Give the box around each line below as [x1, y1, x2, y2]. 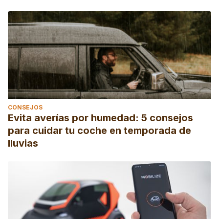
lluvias [8, 137, 38, 149]
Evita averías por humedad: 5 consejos [8, 112, 193, 124]
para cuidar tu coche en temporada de [8, 125, 191, 136]
